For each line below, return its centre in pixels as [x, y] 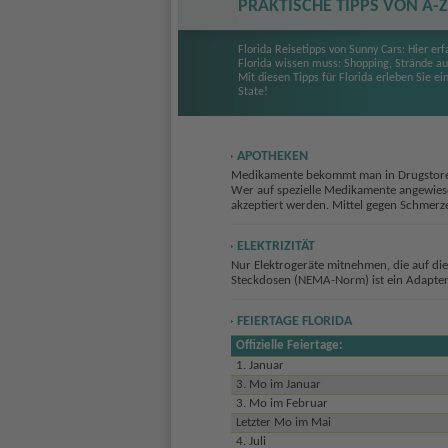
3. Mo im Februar [281, 404]
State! [253, 92]
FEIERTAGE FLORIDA [294, 321]
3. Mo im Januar [278, 385]
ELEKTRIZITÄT [275, 246]
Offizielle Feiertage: [289, 346]
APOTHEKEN [272, 156]
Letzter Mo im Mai [283, 423]
